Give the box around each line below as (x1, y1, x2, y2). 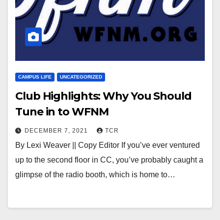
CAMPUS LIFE (18, 74, 52, 80)
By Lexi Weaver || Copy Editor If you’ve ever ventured (15, 141, 200, 149)
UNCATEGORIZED (60, 74, 102, 80)
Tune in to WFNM (15, 105, 109, 118)
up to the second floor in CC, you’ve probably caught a (15, 156, 203, 164)
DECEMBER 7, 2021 (25, 127, 90, 134)
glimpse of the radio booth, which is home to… (15, 170, 175, 179)
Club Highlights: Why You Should (15, 89, 192, 103)
